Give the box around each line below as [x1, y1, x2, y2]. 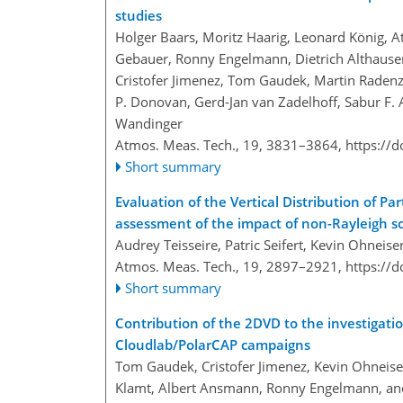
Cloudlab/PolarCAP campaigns [115, 336, 310, 354]
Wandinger [115, 114, 183, 133]
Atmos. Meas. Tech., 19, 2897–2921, [115, 257, 345, 276]
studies [115, 6, 162, 25]
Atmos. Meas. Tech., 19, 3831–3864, [115, 136, 345, 155]
